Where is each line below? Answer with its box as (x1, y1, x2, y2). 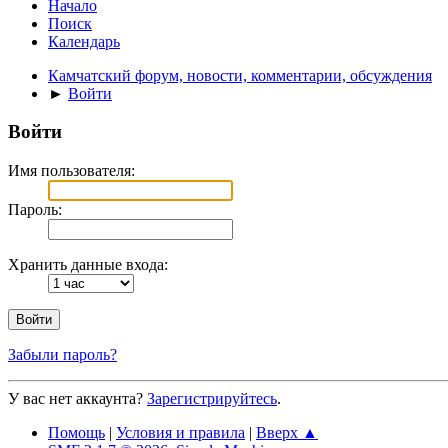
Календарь (48, 32, 120, 50)
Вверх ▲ (256, 424, 318, 442)
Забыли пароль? (8, 346, 117, 364)
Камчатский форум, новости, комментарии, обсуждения (48, 66, 432, 84)
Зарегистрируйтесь (147, 390, 277, 408)
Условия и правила (116, 424, 245, 442)
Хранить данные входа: (8, 256, 168, 274)
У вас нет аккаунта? (8, 390, 147, 408)
